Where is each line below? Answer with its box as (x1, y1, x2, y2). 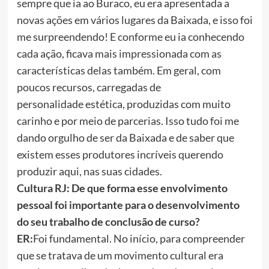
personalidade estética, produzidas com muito (16, 97, 231, 111)
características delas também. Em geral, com (16, 64, 221, 77)
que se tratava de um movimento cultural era (16, 249, 223, 262)
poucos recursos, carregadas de (16, 80, 161, 94)
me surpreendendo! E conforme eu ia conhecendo (16, 30, 244, 44)
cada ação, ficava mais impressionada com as (16, 47, 222, 61)
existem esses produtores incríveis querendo (16, 148, 223, 162)
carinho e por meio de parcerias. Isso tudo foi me (16, 114, 239, 128)
